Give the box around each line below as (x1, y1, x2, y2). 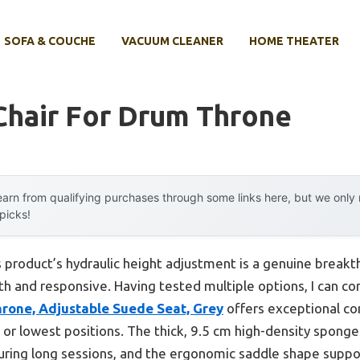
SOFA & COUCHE (4, 35, 96, 48)
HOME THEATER (249, 35, 339, 48)
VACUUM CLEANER (121, 35, 223, 48)
